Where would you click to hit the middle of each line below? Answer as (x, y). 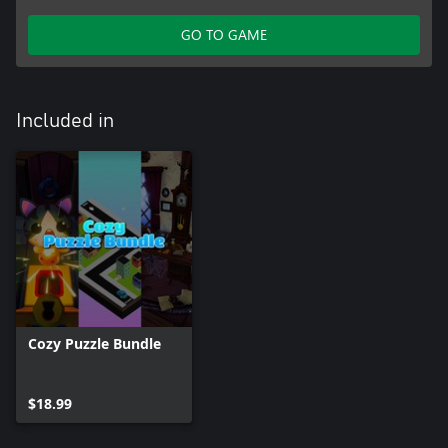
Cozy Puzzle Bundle (94, 344)
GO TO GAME (224, 35)
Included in (65, 121)
